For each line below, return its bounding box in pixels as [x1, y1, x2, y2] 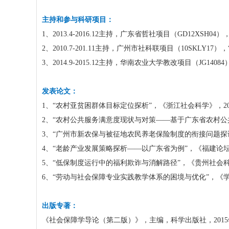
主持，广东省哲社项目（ [99, 30, 177, 38]
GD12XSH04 [177, 30, 216, 38]
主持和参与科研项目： [42, 16, 113, 24]
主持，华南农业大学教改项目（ [99, 59, 199, 66]
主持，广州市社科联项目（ [95, 44, 181, 52]
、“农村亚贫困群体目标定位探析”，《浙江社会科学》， [45, 102, 223, 109]
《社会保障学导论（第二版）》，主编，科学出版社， [42, 216, 214, 224]
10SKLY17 [181, 44, 214, 52]
